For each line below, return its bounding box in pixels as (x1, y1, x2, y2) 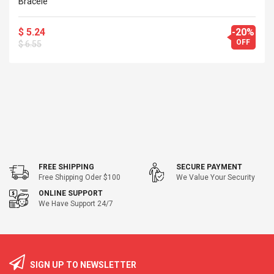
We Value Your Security (176, 173, 255, 182)
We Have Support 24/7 (39, 199, 113, 208)
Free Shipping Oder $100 (39, 173, 120, 182)
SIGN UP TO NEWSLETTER (28, 260, 136, 270)
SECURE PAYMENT (176, 163, 242, 171)
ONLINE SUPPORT (39, 189, 103, 198)
